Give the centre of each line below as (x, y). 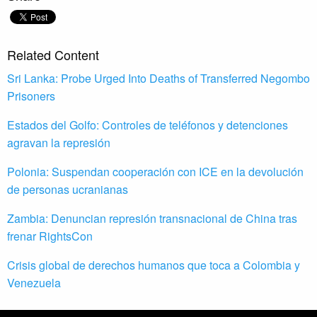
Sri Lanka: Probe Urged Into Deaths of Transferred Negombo (158, 79)
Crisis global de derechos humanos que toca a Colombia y (154, 265)
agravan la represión (59, 143)
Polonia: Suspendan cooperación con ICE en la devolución (155, 172)
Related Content (53, 55)
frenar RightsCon (50, 236)
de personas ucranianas (68, 190)
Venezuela (34, 283)
